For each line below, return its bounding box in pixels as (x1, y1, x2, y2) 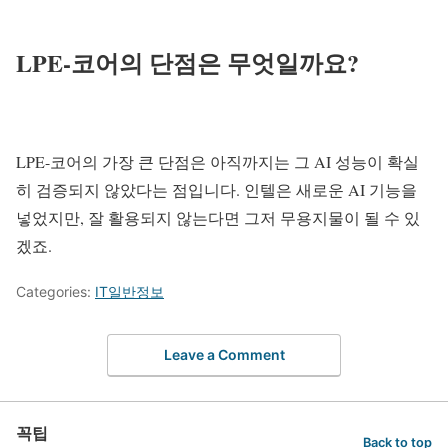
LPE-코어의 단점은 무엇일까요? (16, 45, 359, 81)
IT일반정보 (95, 283, 164, 301)
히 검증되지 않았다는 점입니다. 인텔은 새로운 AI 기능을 (16, 179, 417, 201)
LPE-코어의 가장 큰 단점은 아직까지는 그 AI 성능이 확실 (16, 151, 419, 173)
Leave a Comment (163, 345, 285, 363)
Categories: (16, 283, 95, 301)
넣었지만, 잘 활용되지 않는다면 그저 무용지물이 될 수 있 (16, 207, 420, 229)
